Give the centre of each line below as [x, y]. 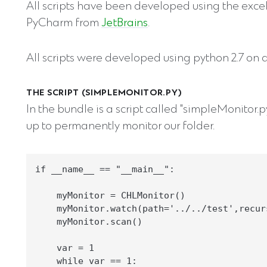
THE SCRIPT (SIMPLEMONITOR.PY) [104, 94]
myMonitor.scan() [89, 222]
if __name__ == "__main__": [105, 169]
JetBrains [125, 24]
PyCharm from [64, 24]
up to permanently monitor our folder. [120, 127]
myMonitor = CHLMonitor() [110, 195]
